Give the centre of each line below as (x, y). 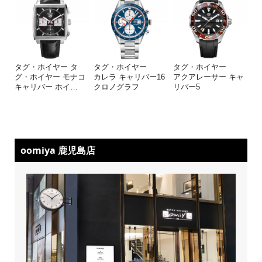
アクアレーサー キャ (208, 77)
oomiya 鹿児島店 (58, 150)
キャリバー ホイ (42, 87)
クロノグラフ (117, 87)
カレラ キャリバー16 (130, 77)
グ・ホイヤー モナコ (50, 77)
